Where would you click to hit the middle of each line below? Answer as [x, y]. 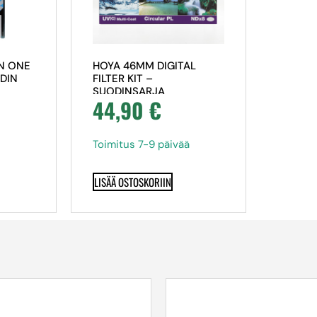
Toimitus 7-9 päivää [141, 144]
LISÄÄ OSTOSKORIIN [132, 182]
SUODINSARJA [128, 91]
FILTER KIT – [122, 78]
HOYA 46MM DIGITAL [144, 65]
